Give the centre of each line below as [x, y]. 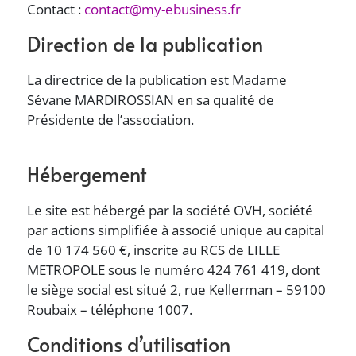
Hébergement [87, 174]
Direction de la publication [145, 43]
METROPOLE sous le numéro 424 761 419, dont [174, 270]
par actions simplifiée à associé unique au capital [176, 230]
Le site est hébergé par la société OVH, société [170, 210]
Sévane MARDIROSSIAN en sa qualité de [151, 100]
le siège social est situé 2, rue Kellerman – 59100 [177, 290]
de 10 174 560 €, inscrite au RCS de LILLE [154, 250]
